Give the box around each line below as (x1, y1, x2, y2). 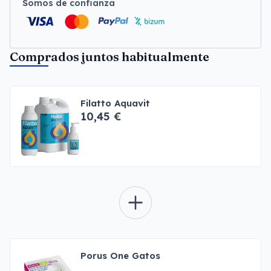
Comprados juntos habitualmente (10, 49, 209, 64)
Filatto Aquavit (80, 97, 150, 109)
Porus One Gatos (80, 250, 160, 261)
